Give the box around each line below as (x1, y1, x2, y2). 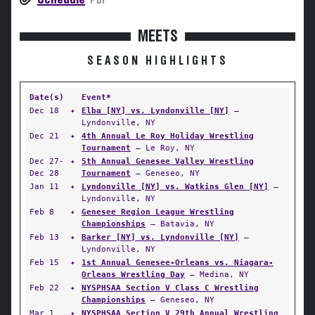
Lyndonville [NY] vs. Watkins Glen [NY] (82, 181, 269, 191)
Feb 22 (30, 283, 59, 292)
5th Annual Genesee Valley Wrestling (82, 156, 254, 166)
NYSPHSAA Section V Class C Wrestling (82, 283, 259, 292)
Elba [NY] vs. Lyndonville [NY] (82, 105, 229, 115)
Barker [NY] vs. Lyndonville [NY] (82, 232, 239, 242)
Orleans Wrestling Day (82, 269, 185, 279)
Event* (82, 92, 111, 102)
